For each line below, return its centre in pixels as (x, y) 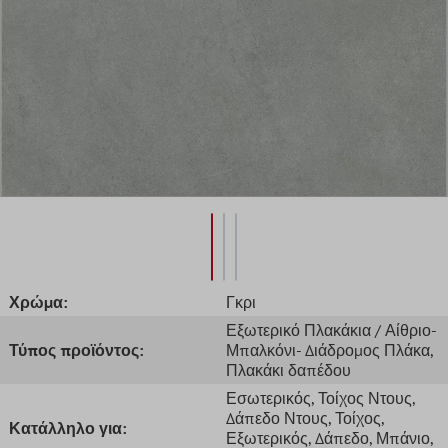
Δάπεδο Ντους (277, 417)
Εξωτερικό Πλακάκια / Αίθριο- (331, 329)
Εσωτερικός (268, 397)
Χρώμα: (38, 301)
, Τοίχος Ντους (361, 397)
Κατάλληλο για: (67, 427)
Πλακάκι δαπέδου (288, 369)
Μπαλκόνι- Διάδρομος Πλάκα (328, 349)
